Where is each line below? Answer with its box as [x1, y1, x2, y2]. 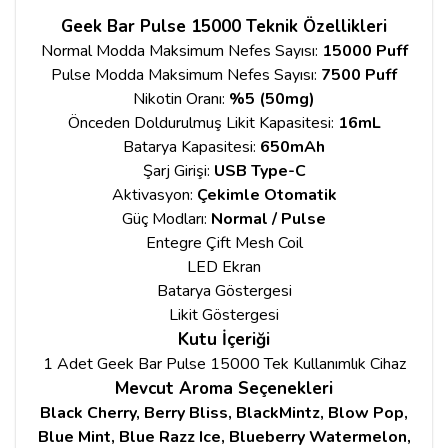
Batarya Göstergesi [156, 279, 292, 302]
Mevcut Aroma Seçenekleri [115, 376, 333, 400]
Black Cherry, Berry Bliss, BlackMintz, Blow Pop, [40, 401, 408, 424]
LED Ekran [187, 255, 261, 278]
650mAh [260, 135, 325, 158]
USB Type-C [213, 159, 306, 182]
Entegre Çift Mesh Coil [145, 231, 303, 254]
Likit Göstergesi [169, 303, 279, 326]
